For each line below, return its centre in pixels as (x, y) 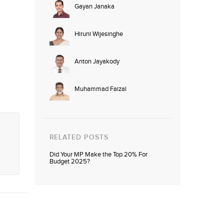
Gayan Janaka (94, 7)
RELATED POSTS (79, 137)
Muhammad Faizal (100, 89)
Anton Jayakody (97, 62)
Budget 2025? (69, 162)
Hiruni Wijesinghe (98, 34)
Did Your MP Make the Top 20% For (98, 155)
